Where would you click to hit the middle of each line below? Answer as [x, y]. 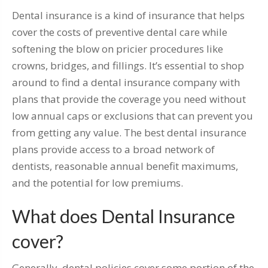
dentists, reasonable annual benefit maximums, [125, 166]
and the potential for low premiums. [98, 183]
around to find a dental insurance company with [126, 83]
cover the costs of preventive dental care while [120, 32]
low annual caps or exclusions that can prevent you [133, 116]
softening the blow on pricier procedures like [118, 49]
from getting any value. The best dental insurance [129, 133]
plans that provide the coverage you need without [129, 99]
